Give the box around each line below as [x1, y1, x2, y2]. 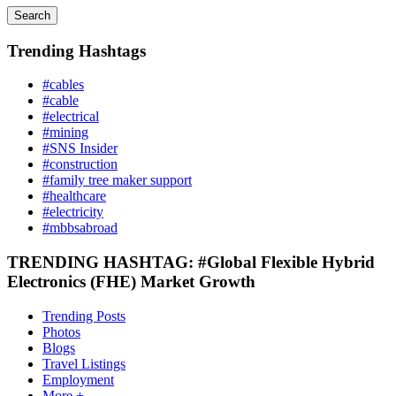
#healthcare [42, 188, 106, 204]
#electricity [42, 204, 103, 220]
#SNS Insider [42, 141, 118, 156]
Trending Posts [42, 308, 126, 324]
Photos [42, 324, 80, 339]
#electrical [42, 109, 99, 125]
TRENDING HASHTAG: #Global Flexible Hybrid [7, 253, 375, 272]
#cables [42, 77, 84, 93]
